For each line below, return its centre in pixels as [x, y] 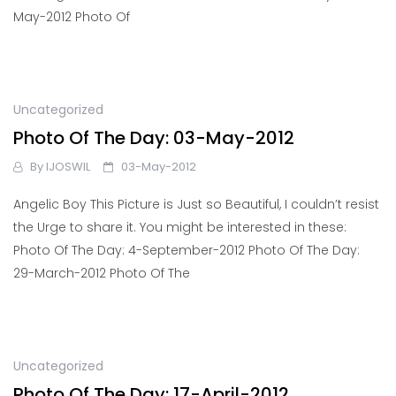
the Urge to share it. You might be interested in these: [180, 228]
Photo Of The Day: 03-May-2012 [154, 138]
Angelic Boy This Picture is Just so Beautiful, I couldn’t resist [196, 205]
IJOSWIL [68, 167]
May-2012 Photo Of [72, 17]
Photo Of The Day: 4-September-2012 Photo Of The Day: [187, 251]
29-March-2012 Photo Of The [102, 274]
